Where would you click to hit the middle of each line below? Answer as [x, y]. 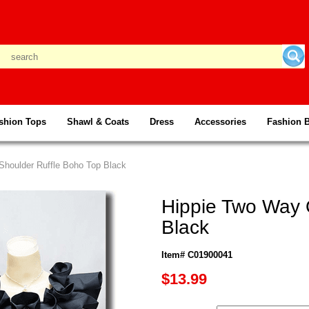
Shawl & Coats [98, 122]
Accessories [220, 122]
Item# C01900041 [197, 255]
